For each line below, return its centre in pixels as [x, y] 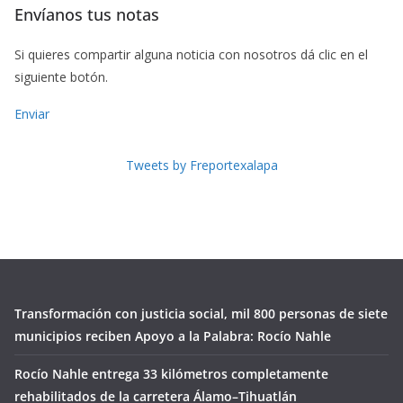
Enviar [32, 113]
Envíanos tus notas [87, 14]
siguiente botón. [61, 76]
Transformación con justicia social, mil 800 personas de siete [201, 314]
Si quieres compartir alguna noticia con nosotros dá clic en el [191, 54]
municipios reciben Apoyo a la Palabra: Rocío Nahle [173, 336]
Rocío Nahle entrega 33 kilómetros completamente [171, 374]
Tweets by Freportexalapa [201, 165]
